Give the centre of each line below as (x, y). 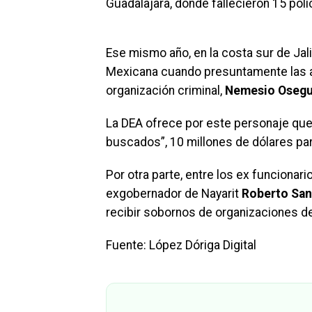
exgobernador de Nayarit (174, 194)
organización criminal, (165, 91)
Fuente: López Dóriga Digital (181, 245)
